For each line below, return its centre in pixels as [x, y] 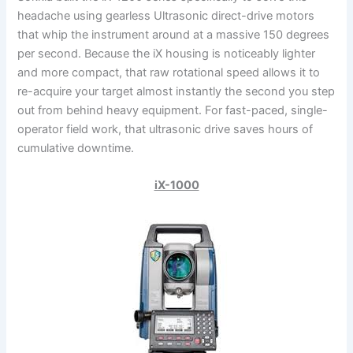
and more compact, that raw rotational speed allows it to [169, 73]
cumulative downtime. [76, 149]
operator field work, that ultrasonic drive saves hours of [165, 130]
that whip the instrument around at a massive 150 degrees [174, 35]
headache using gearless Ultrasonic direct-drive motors [166, 16]
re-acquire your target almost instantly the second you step [176, 92]
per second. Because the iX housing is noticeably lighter [167, 54]
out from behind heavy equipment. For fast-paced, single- [173, 111]
